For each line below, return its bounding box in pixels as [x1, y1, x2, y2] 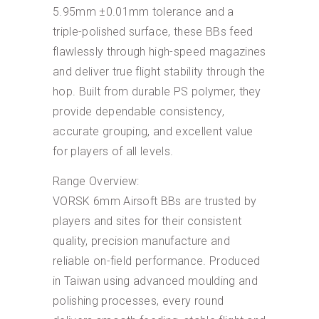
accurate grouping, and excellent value [53, 124, 253, 138]
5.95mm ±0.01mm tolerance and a [53, 4, 234, 19]
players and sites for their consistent [53, 214, 242, 228]
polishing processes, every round [53, 293, 224, 308]
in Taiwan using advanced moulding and [53, 273, 258, 288]
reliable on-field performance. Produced [53, 253, 261, 268]
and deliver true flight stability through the [53, 64, 266, 78]
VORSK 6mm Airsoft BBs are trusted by [53, 194, 257, 208]
